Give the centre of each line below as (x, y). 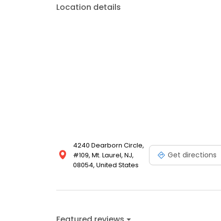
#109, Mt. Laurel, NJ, (103, 155)
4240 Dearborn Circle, (109, 146)
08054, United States (106, 165)
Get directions (192, 155)
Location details (89, 7)
